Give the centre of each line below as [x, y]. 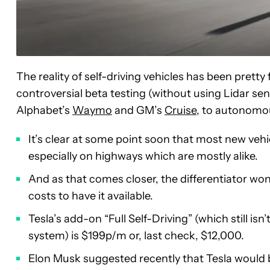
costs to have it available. [91, 196]
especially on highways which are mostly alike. [143, 156]
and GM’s [138, 111]
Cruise [181, 111]
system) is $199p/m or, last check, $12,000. [136, 236]
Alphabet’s [44, 111]
